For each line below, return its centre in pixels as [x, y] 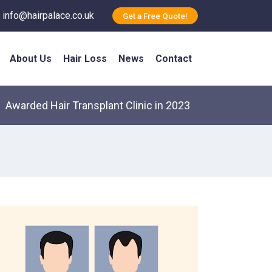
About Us [30, 59]
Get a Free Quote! [155, 16]
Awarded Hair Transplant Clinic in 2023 [98, 106]
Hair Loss [85, 59]
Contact [174, 59]
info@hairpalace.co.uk [48, 16]
